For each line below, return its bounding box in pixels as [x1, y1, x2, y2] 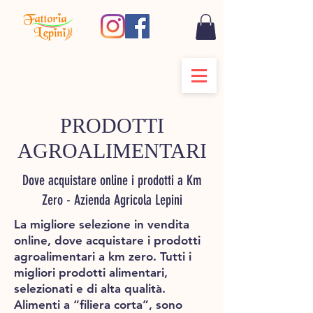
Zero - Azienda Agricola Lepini [41, 191, 182, 209]
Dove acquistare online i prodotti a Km [22, 172, 202, 189]
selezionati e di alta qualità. [14, 282, 166, 296]
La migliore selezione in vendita [14, 217, 189, 232]
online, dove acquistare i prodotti [14, 233, 201, 248]
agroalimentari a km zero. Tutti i [14, 249, 191, 264]
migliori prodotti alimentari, [14, 265, 168, 280]
